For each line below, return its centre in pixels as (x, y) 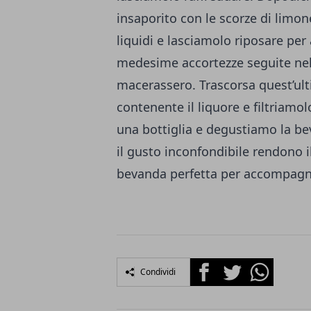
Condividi (158, 272)
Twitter (236, 266)
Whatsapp (272, 266)
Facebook (215, 266)
